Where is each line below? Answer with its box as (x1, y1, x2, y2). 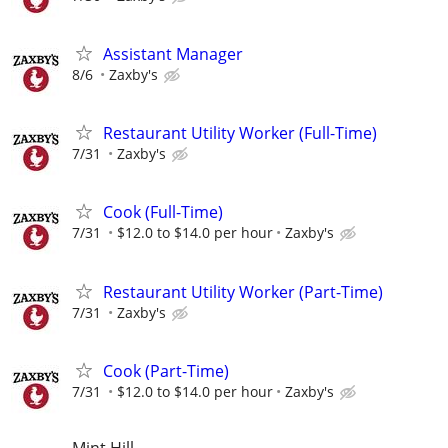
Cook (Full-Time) (103, 201, 223, 224)
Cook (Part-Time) (103, 359, 229, 382)
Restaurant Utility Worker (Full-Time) (103, 122, 377, 145)
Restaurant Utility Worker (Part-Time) (103, 280, 383, 303)
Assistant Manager (103, 42, 243, 65)
